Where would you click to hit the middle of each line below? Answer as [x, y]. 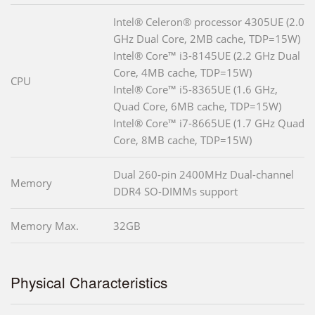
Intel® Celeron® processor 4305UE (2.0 [209, 21]
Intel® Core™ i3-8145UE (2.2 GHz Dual [207, 55]
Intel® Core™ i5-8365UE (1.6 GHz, [195, 89]
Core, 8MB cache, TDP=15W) [182, 140]
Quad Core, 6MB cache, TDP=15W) [197, 106]
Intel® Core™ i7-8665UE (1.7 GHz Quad [209, 123]
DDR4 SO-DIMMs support [175, 191]
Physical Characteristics [89, 282]
